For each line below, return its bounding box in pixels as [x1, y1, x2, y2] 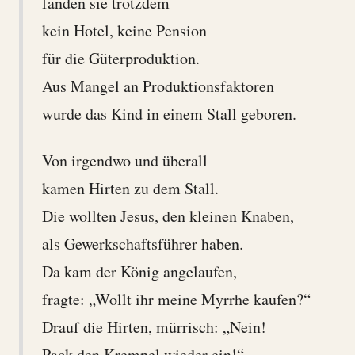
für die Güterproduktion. [41, 47, 200, 69]
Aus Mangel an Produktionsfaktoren [41, 74, 274, 97]
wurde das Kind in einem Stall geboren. [41, 102, 296, 124]
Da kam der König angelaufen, [41, 260, 237, 282]
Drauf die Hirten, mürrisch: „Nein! [41, 315, 266, 338]
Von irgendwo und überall [41, 149, 208, 171]
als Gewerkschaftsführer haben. [41, 232, 243, 254]
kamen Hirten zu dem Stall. [41, 177, 219, 199]
